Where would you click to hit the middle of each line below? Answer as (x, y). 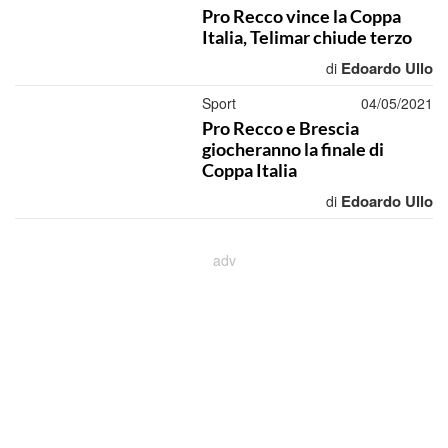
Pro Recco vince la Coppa (301, 16)
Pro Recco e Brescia (280, 128)
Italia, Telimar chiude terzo (306, 37)
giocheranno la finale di (292, 149)
